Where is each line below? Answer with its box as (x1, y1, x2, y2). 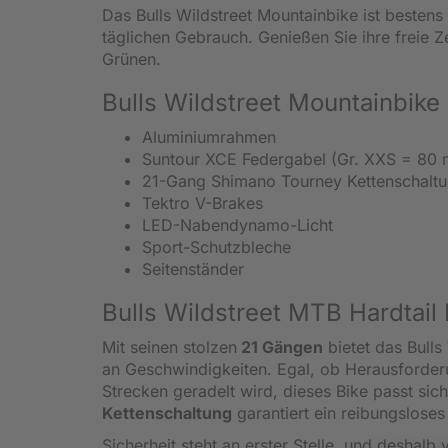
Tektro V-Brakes (142, 192, 263, 213)
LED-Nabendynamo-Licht (142, 214, 333, 235)
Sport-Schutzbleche (142, 236, 296, 257)
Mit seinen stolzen (102, 336, 237, 357)
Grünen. (102, 48, 166, 69)
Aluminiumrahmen (142, 126, 276, 147)
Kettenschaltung (102, 402, 232, 423)
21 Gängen (237, 336, 323, 357)
